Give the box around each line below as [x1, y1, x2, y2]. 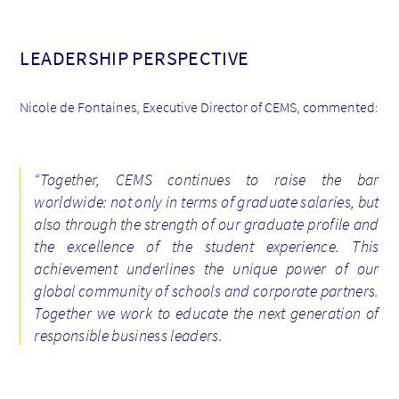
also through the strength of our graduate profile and [34, 214, 379, 235]
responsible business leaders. [34, 325, 229, 346]
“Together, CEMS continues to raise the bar [34, 169, 379, 191]
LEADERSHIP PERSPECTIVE [20, 45, 249, 71]
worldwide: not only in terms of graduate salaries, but [34, 191, 379, 213]
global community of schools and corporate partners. [34, 281, 379, 302]
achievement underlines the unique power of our [34, 258, 379, 280]
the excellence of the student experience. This [34, 236, 379, 257]
